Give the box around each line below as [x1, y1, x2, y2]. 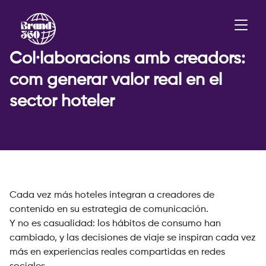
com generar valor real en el [9, 72, 222, 89]
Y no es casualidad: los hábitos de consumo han [9, 219, 221, 229]
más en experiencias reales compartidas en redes [9, 248, 225, 258]
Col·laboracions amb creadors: [9, 50, 245, 68]
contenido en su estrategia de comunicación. [9, 205, 208, 215]
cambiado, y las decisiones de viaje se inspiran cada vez [9, 233, 256, 243]
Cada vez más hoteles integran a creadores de [9, 191, 214, 201]
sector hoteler [9, 93, 115, 110]
